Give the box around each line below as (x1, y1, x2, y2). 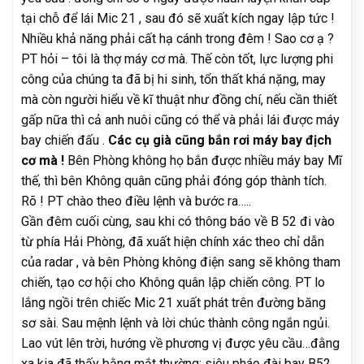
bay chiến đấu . (21, 132, 108, 148)
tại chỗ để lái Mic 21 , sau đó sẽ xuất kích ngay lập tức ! (21, 10, 335, 26)
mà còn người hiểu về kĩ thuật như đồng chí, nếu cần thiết (21, 91, 337, 107)
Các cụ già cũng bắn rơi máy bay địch (108, 132, 331, 148)
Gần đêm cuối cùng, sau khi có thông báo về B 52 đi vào (21, 213, 335, 229)
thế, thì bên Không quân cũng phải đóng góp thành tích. (21, 172, 327, 188)
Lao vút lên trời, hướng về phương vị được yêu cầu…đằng (21, 335, 340, 351)
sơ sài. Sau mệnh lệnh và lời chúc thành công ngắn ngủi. (21, 314, 330, 331)
